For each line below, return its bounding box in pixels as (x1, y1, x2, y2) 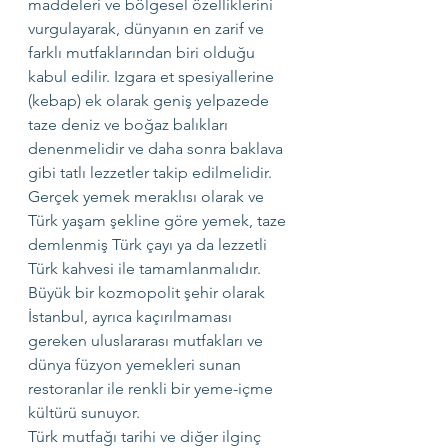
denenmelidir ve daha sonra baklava (28, 139, 287, 158)
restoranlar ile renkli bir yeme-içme (28, 379, 277, 398)
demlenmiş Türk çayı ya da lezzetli (28, 235, 271, 254)
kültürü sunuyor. (28, 403, 140, 422)
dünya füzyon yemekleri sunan (28, 355, 245, 374)
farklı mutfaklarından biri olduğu (28, 43, 259, 62)
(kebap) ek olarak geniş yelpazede (28, 91, 273, 110)
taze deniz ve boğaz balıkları (28, 115, 232, 134)
